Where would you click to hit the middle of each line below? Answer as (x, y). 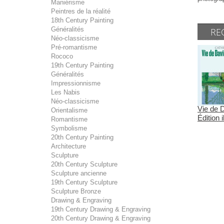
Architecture (68, 146)
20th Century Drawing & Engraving (101, 218)
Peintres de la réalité (81, 11)
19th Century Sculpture (84, 182)
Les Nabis (65, 92)
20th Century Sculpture (84, 164)
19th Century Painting (82, 65)
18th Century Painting (82, 20)
